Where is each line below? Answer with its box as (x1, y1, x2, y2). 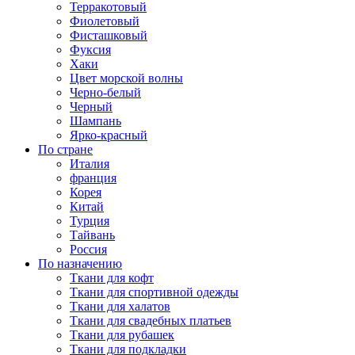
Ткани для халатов (70, 299, 170, 313)
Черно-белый (70, 85, 141, 99)
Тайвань (70, 227, 115, 242)
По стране (38, 142, 93, 156)
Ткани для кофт (70, 270, 154, 284)
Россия (70, 242, 107, 256)
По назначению (38, 256, 122, 270)
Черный (70, 99, 113, 113)
